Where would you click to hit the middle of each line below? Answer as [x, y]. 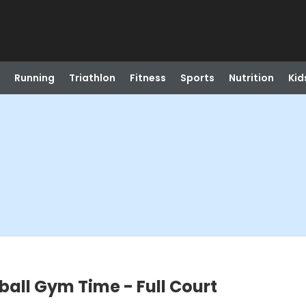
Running [34, 78]
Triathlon [92, 78]
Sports [197, 78]
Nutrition [251, 78]
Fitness [148, 78]
